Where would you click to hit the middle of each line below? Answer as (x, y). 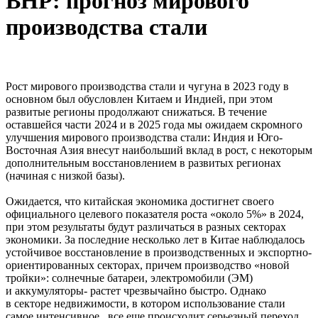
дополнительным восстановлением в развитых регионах (143, 163)
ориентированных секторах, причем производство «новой (148, 265)
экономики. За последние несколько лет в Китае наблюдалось (155, 239)
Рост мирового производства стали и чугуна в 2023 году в (147, 86)
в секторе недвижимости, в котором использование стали (146, 303)
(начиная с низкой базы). (65, 175)
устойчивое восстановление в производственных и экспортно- (159, 252)
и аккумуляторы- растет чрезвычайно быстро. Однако (136, 290)
